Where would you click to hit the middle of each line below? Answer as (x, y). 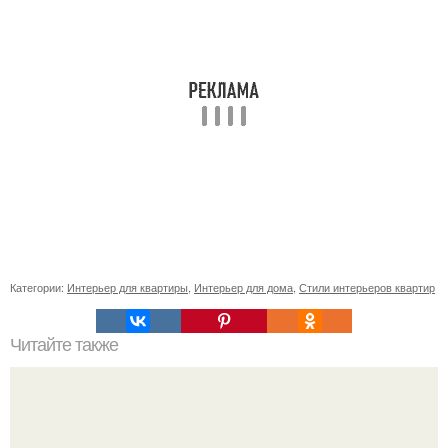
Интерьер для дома (243, 286)
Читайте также (64, 344)
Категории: (38, 286)
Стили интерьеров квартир (367, 286)
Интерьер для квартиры (127, 286)
